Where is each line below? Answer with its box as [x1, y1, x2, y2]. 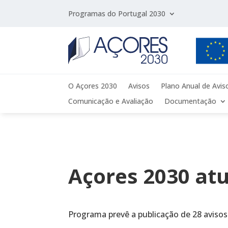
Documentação [164, 96, 217, 106]
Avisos [128, 81, 150, 91]
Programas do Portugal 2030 [68, 8, 166, 18]
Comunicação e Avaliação [68, 96, 154, 106]
